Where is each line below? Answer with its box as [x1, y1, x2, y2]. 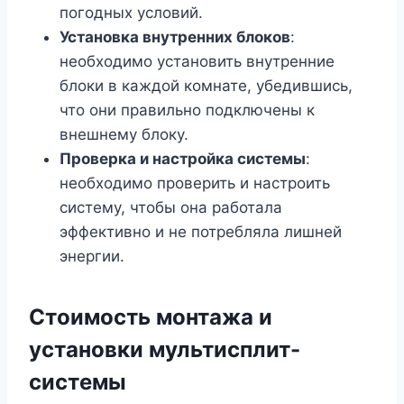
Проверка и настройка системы [60, 150, 306, 169]
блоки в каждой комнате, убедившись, [60, 77, 353, 96]
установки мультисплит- [29, 336, 300, 363]
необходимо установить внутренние [60, 52, 335, 71]
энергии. [60, 247, 124, 266]
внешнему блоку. [60, 125, 188, 144]
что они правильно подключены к [60, 101, 315, 120]
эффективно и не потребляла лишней [60, 223, 342, 242]
